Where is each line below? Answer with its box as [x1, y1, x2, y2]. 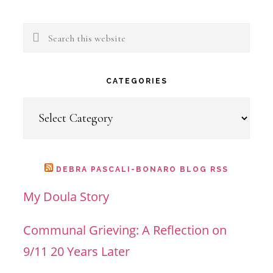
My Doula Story [23, 188, 110, 205]
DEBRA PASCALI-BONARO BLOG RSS [56, 165, 229, 174]
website [23, 68, 67, 84]
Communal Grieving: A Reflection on [23, 222, 227, 238]
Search [23, 25, 62, 41]
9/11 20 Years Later [23, 243, 130, 260]
